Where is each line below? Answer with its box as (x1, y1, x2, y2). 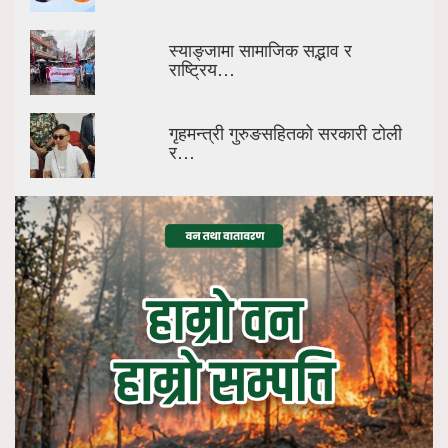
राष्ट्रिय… (169, 55, 236, 82)
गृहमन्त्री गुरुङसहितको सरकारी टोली (169, 119, 403, 146)
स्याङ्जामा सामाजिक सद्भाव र (169, 36, 353, 63)
